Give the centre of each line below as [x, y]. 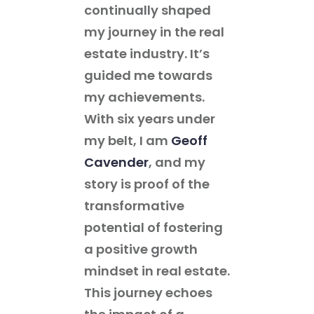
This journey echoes [148, 292]
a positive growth [141, 249]
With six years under [150, 118]
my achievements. [144, 97]
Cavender [116, 162]
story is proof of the [147, 184]
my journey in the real [154, 32]
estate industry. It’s [147, 53]
